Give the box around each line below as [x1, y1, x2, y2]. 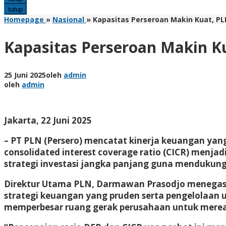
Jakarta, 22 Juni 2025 [4, 114, 92, 126]
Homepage [4, 15, 44, 24]
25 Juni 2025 [4, 70, 46, 80]
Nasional [52, 15, 84, 24]
